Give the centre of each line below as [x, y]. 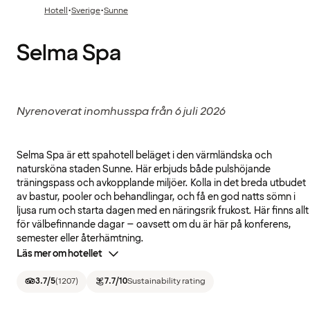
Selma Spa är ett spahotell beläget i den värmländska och [144, 155]
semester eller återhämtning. [80, 238]
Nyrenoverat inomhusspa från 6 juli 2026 [121, 111]
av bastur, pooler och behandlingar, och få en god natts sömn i [156, 197]
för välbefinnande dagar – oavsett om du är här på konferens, [154, 224]
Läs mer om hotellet [60, 253]
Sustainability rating [166, 281]
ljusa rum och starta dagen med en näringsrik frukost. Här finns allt [163, 210]
